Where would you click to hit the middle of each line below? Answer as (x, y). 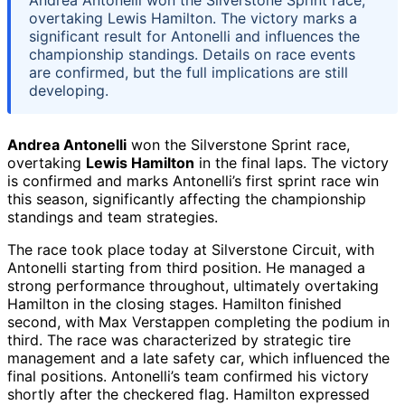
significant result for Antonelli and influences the (194, 37)
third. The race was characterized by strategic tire (179, 340)
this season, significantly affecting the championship (187, 199)
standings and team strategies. (113, 217)
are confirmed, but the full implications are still (188, 73)
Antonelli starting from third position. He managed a (186, 268)
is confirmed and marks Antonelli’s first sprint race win (193, 181)
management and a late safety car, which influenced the (198, 358)
